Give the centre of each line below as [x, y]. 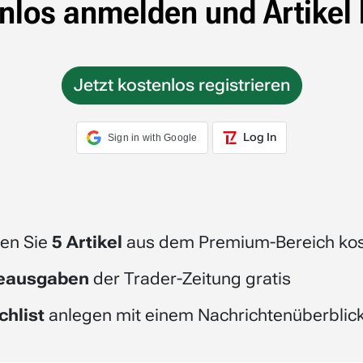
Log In [259, 137]
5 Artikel [87, 242]
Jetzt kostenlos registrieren [181, 85]
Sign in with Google [152, 137]
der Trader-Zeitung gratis [190, 278]
